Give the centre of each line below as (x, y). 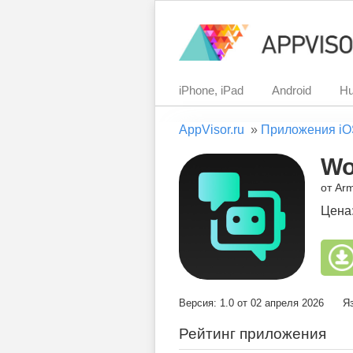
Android (292, 90)
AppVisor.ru (212, 130)
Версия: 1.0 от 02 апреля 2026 (251, 303)
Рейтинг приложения (253, 334)
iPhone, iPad (211, 90)
